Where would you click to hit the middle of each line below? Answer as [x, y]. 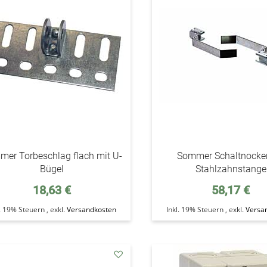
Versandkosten [91, 209]
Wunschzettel [144, 11]
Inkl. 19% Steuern [196, 209]
